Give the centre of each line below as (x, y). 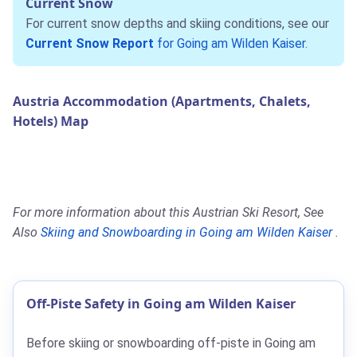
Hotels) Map (51, 121)
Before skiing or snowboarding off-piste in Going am (171, 343)
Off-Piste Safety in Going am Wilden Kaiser (161, 303)
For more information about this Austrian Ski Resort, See (168, 212)
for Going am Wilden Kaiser (229, 43)
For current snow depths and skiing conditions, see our (177, 23)
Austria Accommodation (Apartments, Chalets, (162, 101)
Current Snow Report (90, 43)
